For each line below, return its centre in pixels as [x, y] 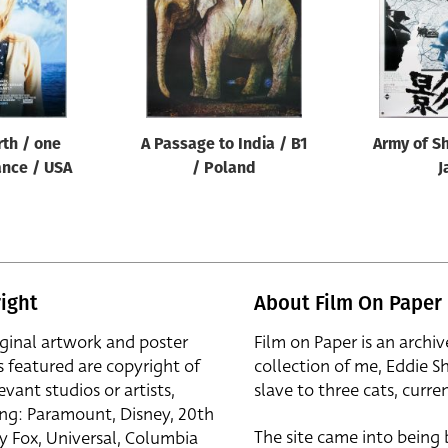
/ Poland [224, 169]
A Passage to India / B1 [224, 145]
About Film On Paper [348, 303]
